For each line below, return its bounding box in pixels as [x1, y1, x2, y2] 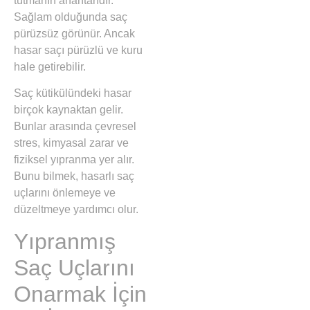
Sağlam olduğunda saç [14, 11, 127, 24]
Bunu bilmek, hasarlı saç [14, 170, 134, 183]
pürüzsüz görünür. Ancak [14, 28, 135, 40]
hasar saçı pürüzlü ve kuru [14, 44, 143, 57]
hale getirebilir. [14, 61, 86, 73]
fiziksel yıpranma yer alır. [14, 154, 134, 166]
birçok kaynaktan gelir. [14, 104, 123, 116]
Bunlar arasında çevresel [14, 120, 136, 133]
